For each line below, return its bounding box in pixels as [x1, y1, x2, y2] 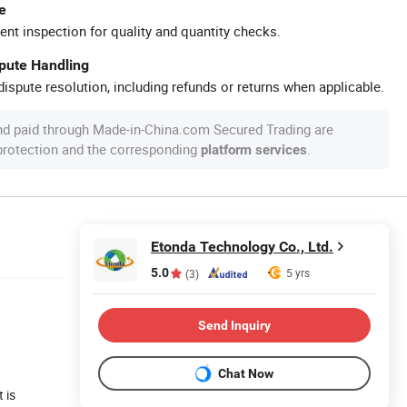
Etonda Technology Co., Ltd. [151, 238, 333, 255]
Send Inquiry [198, 317, 271, 333]
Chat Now [218, 365, 273, 381]
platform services [201, 142, 307, 158]
